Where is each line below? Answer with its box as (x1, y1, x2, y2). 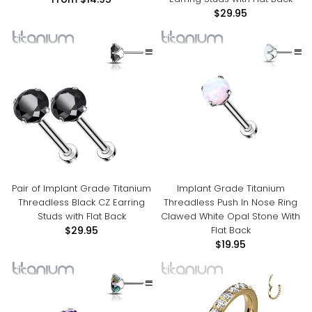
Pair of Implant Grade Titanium (12, 182, 151, 195)
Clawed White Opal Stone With (161, 210, 300, 223)
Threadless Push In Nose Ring (164, 196, 297, 209)
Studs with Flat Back (37, 210, 126, 223)
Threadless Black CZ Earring (18, 196, 145, 209)
